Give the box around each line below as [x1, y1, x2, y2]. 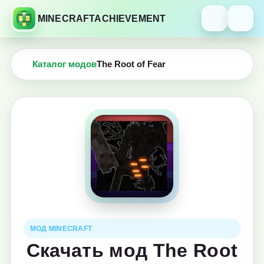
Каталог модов [32, 60, 97, 69]
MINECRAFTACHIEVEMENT [38, 13, 166, 24]
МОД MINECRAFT [30, 225, 93, 233]
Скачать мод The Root [26, 240, 238, 261]
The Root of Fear [97, 60, 166, 69]
